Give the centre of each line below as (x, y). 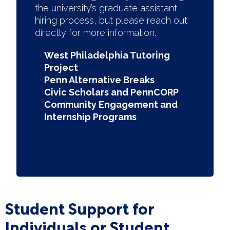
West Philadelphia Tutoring (107, 55)
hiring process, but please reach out (111, 20)
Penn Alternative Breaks (99, 80)
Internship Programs (90, 117)
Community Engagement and (111, 104)
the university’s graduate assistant (106, 8)
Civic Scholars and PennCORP (111, 92)
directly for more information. (97, 33)
